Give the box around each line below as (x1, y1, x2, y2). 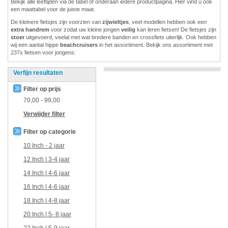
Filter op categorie (23, 128, 76, 135)
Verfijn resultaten (13, 69, 63, 76)
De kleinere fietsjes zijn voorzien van (11, 18, 102, 25)
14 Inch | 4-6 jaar (23, 169, 70, 177)
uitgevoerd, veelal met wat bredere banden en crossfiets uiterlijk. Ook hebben (26, 34, 216, 40)
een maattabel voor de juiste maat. (11, 6, 97, 12)
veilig (121, 26, 137, 33)
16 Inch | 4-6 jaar (23, 183, 70, 190)
